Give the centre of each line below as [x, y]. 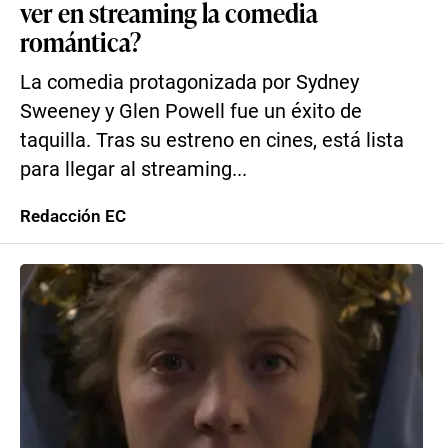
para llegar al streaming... [133, 169]
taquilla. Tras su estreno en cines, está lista [212, 140]
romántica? [80, 41]
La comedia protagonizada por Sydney [189, 82]
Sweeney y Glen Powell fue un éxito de [191, 111]
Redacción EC [73, 216]
